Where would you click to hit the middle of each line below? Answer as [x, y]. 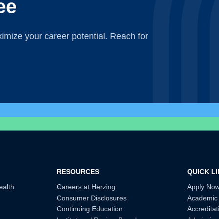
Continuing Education [90, 209]
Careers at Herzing [86, 186]
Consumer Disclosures [92, 198]
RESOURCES [78, 172]
